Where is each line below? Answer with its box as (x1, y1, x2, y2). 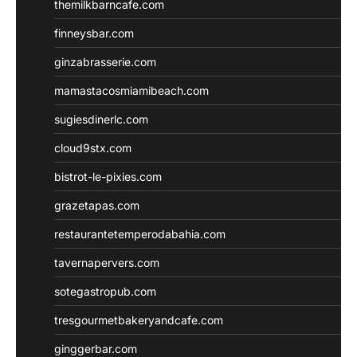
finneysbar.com (54, 25, 134, 40)
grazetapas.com (54, 198, 139, 212)
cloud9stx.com (54, 140, 131, 155)
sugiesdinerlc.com (54, 112, 148, 126)
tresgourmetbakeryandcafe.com (54, 312, 223, 327)
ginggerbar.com (54, 341, 137, 355)
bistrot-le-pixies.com (54, 169, 162, 183)
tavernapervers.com (54, 255, 159, 269)
